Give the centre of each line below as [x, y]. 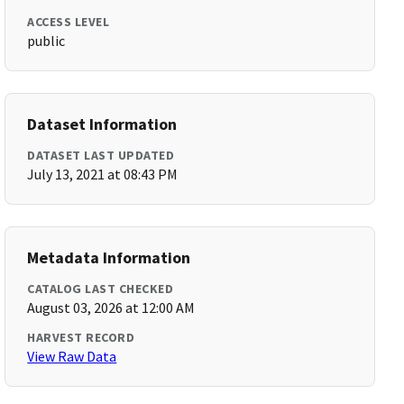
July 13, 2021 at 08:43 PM [103, 174]
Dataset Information [102, 124]
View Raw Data [72, 356]
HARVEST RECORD [81, 337]
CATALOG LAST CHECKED [101, 289]
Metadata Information [109, 257]
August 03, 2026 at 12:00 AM [111, 308]
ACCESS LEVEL [69, 22]
